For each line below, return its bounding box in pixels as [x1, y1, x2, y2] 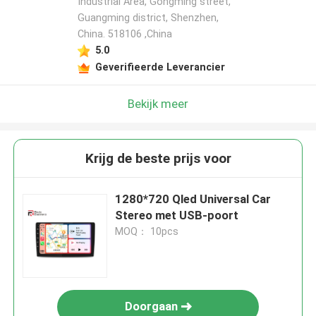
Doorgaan [124, 299, 178, 314]
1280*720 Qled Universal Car [115, 192, 272, 207]
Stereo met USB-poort [115, 208, 239, 223]
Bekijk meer [128, 96, 188, 111]
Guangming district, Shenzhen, [77, 12, 219, 24]
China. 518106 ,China [77, 28, 172, 40]
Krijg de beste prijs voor [85, 150, 231, 167]
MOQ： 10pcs [115, 226, 179, 238]
